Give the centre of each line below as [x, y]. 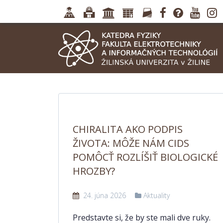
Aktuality [157, 195]
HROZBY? [94, 171]
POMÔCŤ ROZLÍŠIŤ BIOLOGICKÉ [145, 157]
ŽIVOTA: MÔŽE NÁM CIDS [131, 143]
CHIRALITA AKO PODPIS [128, 129]
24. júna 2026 [104, 195]
